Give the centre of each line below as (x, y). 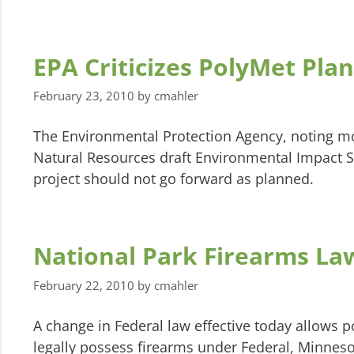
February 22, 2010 (84, 285)
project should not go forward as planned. (173, 179)
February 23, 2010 (84, 96)
